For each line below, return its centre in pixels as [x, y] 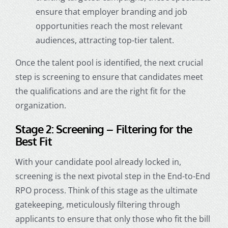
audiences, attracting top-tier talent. [105, 40]
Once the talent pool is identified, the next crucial [109, 63]
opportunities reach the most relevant [109, 26]
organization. [41, 105]
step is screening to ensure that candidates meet [109, 77]
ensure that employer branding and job [111, 12]
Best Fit [33, 141]
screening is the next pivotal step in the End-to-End [112, 176]
